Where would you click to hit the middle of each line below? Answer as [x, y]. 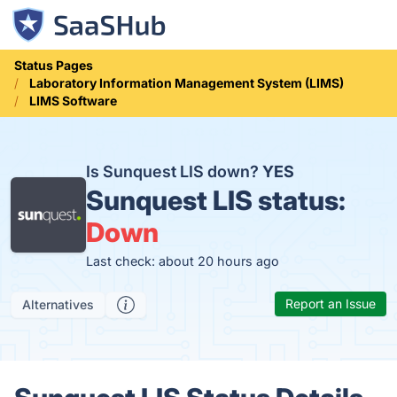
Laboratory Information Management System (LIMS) [187, 83]
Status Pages [54, 65]
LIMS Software [73, 101]
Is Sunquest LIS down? [175, 171]
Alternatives [58, 304]
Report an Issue [331, 304]
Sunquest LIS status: [216, 200]
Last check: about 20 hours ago [183, 261]
